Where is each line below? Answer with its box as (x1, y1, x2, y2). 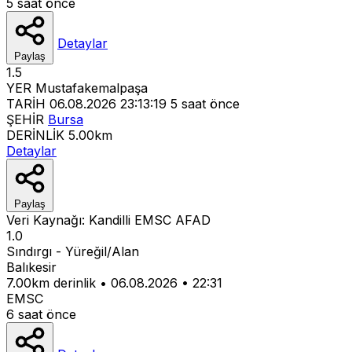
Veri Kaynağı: (6, 211, 89, 228)
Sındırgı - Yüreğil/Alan (6, 243, 139, 259)
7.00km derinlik (6, 274, 96, 291)
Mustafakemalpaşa (35, 79, 148, 96)
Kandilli (89, 211, 134, 228)
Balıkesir (6, 258, 57, 275)
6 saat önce (6, 306, 76, 322)
